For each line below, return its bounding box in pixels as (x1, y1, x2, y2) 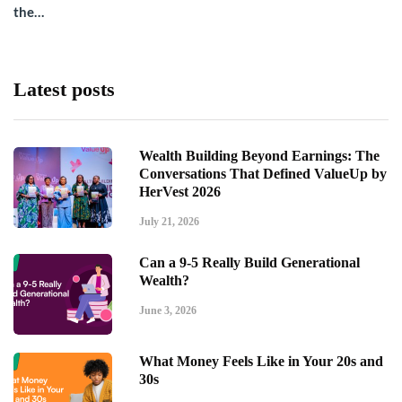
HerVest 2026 (139, 183, 221, 199)
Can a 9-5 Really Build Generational (139, 254, 360, 270)
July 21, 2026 (139, 214, 199, 228)
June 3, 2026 (139, 303, 197, 317)
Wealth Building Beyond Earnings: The (139, 147, 380, 163)
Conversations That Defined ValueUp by (139, 165, 387, 181)
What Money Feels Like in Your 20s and (139, 353, 383, 369)
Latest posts (13, 77, 115, 100)
